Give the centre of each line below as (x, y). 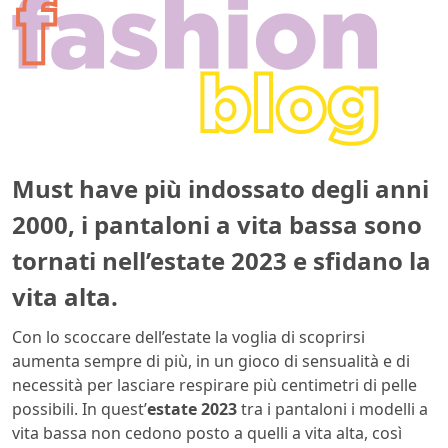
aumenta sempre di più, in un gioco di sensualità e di (211, 360)
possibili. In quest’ (79, 408)
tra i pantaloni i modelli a (332, 408)
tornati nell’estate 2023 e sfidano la (221, 260)
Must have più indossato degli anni (220, 188)
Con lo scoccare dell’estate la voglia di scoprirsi (188, 336)
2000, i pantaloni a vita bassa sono (217, 224)
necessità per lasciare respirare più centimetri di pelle (214, 384)
